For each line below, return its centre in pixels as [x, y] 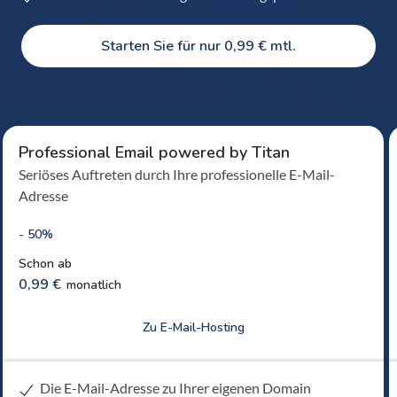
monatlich [94, 285]
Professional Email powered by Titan [154, 152]
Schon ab [45, 264]
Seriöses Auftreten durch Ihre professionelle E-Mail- [177, 174]
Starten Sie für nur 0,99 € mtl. [198, 46]
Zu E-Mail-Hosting [193, 327]
